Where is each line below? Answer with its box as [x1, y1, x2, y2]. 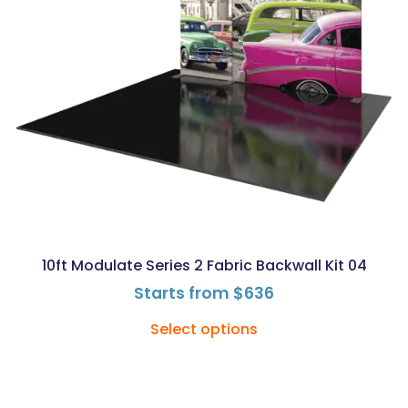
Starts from [134, 281, 233, 304]
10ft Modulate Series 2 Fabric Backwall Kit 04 [41, 254, 367, 276]
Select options [150, 318, 258, 340]
